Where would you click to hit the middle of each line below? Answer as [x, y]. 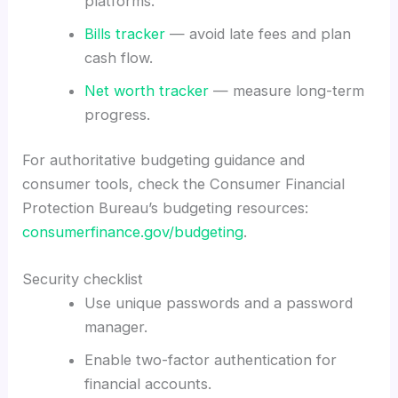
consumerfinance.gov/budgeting [133, 232]
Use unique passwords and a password [218, 303]
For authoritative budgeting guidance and [164, 160]
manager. [115, 327]
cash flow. [118, 57]
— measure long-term [286, 90]
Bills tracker [124, 33]
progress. [117, 114]
